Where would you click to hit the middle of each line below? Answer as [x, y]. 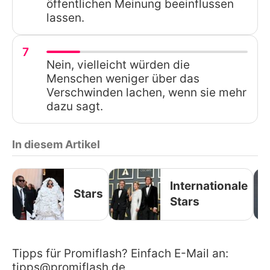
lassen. [65, 17]
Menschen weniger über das [123, 78]
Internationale [209, 186]
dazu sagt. [75, 106]
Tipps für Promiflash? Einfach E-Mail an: [120, 253]
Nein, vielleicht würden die [118, 64]
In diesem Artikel [56, 144]
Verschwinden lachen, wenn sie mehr [146, 92]
